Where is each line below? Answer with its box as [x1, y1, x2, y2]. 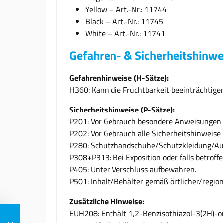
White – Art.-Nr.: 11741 [85, 27, 165, 39]
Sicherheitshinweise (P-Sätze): [69, 103, 175, 115]
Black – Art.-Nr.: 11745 [85, 15, 163, 27]
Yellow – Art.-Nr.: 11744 [85, 3, 167, 15]
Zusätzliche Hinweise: [69, 195, 144, 207]
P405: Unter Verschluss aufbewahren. [69, 163, 196, 175]
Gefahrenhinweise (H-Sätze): [69, 71, 169, 84]
